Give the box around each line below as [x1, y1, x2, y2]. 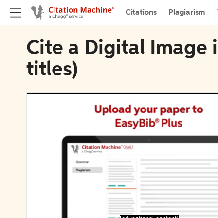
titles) [26, 60, 78, 80]
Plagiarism [168, 8, 205, 17]
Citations [126, 8, 157, 17]
